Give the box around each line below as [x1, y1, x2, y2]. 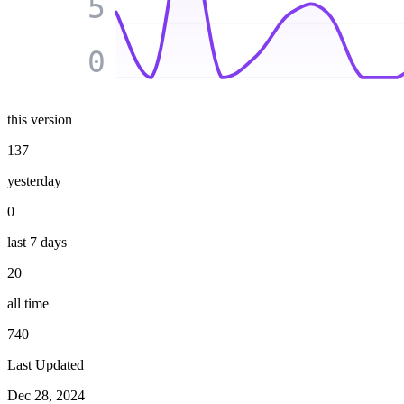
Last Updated [7, 357, 84, 373]
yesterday [7, 173, 61, 189]
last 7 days [7, 234, 67, 251]
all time [7, 296, 49, 312]
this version [7, 112, 72, 128]
